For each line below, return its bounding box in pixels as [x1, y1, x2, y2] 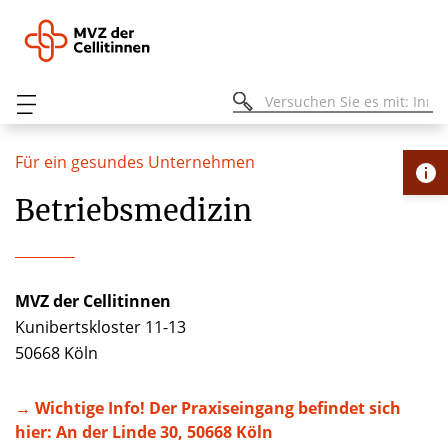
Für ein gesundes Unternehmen [15, 151, 255, 173]
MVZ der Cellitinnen [15, 290, 171, 312]
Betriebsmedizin [15, 193, 252, 229]
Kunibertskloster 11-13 [15, 316, 190, 338]
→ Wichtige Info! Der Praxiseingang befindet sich [15, 397, 401, 419]
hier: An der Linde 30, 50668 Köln [15, 421, 273, 443]
